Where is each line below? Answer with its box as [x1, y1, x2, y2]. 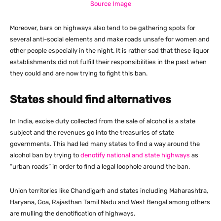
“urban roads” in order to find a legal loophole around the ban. [10, 162, 190, 170]
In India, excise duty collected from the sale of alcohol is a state [10, 117, 195, 125]
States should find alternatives [10, 92, 171, 106]
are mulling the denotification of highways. [10, 209, 135, 217]
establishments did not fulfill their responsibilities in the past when [10, 58, 207, 66]
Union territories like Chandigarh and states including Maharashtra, [10, 186, 208, 194]
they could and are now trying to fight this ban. [10, 69, 147, 77]
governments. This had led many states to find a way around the [10, 140, 200, 147]
